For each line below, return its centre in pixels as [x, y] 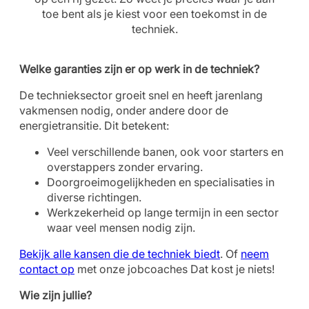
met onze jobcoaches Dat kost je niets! [175, 269]
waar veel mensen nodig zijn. [121, 228]
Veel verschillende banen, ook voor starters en [165, 152]
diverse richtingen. [94, 197]
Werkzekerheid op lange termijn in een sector [163, 212]
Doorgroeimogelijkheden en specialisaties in [161, 182]
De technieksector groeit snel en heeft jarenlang [141, 95]
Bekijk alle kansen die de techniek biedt [120, 254]
